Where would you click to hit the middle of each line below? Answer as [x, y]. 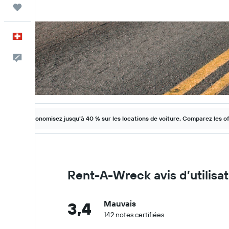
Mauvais [120, 203]
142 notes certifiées [134, 215]
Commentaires [58, 58]
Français [48, 36]
